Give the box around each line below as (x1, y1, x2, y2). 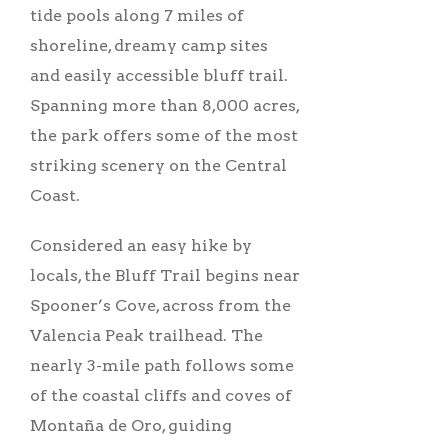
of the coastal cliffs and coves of (30, 385, 292, 405)
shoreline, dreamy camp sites (30, 35, 268, 55)
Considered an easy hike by (30, 235, 252, 255)
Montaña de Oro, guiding (30, 415, 232, 435)
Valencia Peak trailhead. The (30, 325, 263, 345)
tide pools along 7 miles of (30, 5, 244, 25)
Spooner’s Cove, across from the (30, 295, 291, 315)
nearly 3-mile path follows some (30, 355, 294, 375)
